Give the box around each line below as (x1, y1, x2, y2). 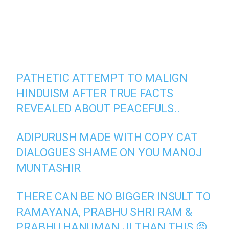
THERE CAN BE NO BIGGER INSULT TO (16, 190, 211, 203)
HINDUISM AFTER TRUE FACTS (16, 87, 174, 100)
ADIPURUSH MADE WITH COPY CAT (16, 131, 198, 144)
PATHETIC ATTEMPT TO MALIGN (16, 72, 188, 84)
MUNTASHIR (16, 162, 81, 174)
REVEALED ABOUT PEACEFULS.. (16, 102, 180, 115)
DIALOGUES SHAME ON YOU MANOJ (16, 146, 203, 159)
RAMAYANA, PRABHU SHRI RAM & (16, 205, 193, 218)
